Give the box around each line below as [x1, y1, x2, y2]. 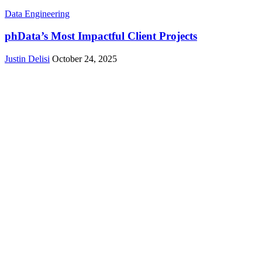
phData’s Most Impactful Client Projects [5, 30, 197, 43]
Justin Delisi [5, 54, 50, 64]
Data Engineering [5, 8, 70, 19]
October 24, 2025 [52, 54, 117, 64]
